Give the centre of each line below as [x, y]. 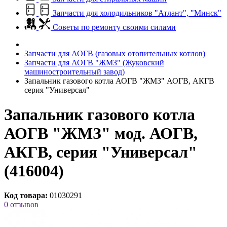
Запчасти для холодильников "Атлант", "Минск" [136, 13]
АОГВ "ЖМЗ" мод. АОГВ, [101, 133]
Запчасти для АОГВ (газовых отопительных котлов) [115, 53]
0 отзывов [21, 205]
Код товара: [26, 196]
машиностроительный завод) [74, 71]
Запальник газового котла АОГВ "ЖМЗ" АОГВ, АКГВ [119, 81]
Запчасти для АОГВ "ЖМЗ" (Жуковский [94, 62]
